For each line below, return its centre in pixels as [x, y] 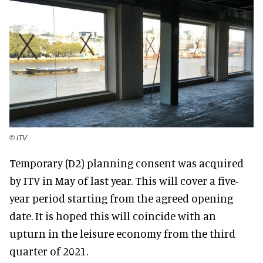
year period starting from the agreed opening [121, 198]
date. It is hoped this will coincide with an [113, 215]
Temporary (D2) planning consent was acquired [127, 163]
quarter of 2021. [49, 251]
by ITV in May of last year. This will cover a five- [124, 180]
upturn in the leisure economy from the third [122, 233]
